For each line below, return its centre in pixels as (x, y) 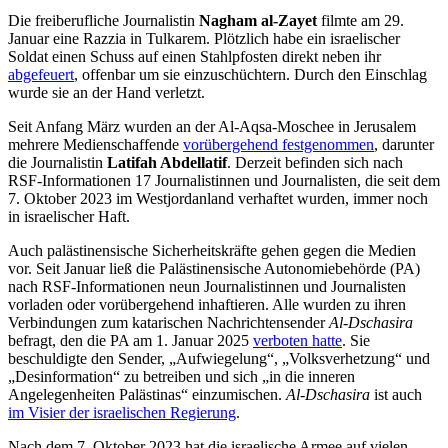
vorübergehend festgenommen (278, 145)
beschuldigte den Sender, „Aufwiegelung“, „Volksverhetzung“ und (219, 359)
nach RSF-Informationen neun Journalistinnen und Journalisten (207, 287)
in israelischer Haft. (69, 217)
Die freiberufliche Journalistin (103, 21)
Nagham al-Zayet (258, 21)
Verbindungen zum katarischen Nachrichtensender (168, 323)
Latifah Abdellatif (167, 163)
